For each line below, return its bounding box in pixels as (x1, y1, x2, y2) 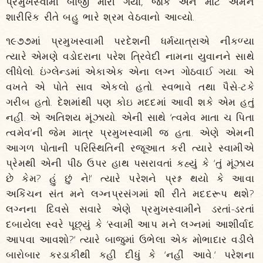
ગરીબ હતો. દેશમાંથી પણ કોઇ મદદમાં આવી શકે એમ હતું (6, 95, 254, 109)
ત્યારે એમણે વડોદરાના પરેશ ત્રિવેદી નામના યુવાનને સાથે (6, 49, 254, 63)
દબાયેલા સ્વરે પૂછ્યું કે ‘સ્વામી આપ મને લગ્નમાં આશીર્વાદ (6, 217, 254, 231)
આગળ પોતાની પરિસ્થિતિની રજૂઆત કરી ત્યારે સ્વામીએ (6, 141, 254, 154)
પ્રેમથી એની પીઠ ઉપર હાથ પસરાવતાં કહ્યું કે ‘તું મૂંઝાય (6, 156, 254, 170)
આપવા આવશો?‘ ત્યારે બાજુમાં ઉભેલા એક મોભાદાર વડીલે (6, 232, 254, 246)
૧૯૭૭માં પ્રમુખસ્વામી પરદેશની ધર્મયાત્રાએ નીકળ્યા (6, 34, 254, 48)
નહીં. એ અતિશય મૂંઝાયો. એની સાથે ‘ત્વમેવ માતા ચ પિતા (6, 110, 254, 124)
